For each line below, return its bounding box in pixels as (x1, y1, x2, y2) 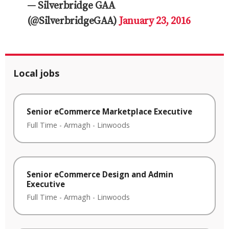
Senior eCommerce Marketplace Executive (27, 106, 192, 117)
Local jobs (13, 67, 59, 79)
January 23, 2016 (119, 15, 191, 28)
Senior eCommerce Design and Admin (27, 169, 173, 179)
